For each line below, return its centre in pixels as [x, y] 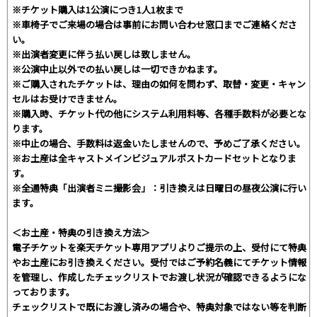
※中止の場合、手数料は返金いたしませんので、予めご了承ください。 [159, 143]
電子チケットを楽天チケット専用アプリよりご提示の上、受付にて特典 [159, 247]
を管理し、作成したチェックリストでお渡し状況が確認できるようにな [159, 277]
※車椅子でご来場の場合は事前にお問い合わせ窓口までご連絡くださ [155, 24]
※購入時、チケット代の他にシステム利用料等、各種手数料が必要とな [159, 113]
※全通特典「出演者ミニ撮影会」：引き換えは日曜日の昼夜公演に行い [159, 188]
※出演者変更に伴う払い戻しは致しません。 [104, 54]
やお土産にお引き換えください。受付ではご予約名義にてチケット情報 [159, 262]
